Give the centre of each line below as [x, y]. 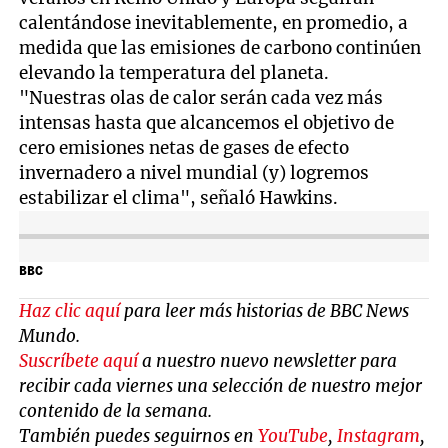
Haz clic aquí [70, 310]
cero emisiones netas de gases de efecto [184, 147]
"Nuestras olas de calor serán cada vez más [201, 97]
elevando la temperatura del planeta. [174, 72]
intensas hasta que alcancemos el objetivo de [207, 122]
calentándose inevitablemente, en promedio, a [214, 22]
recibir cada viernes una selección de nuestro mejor [221, 385]
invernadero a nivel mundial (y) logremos [194, 172]
